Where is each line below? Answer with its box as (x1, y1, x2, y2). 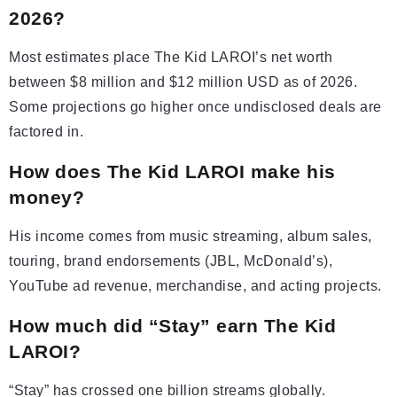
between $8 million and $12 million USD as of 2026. (9, 74, 357, 90)
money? (9, 187, 84, 208)
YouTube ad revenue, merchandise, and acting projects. (9, 278, 382, 294)
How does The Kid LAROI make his (9, 161, 336, 183)
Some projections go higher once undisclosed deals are (9, 99, 382, 115)
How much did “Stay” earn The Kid (9, 315, 336, 337)
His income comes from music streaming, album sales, (9, 229, 372, 245)
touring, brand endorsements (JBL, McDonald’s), (9, 253, 332, 269)
